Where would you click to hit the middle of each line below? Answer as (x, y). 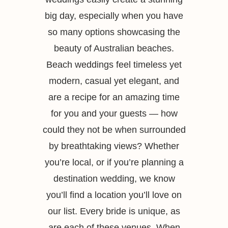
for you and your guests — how (114, 113)
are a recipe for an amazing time (114, 97)
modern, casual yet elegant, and (114, 81)
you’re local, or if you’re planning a (114, 162)
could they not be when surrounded (114, 130)
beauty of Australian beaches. (114, 48)
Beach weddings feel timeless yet (114, 65)
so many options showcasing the (114, 32)
